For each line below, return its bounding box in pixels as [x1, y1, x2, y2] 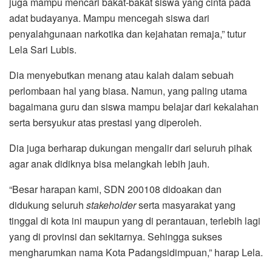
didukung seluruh [9, 198, 86, 212]
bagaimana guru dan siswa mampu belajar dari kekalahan [9, 100, 259, 114]
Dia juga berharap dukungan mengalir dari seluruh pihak [9, 141, 252, 155]
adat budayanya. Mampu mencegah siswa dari [9, 11, 209, 25]
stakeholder [86, 198, 136, 212]
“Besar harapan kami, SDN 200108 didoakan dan [9, 182, 222, 197]
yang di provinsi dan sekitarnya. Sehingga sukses [9, 229, 222, 244]
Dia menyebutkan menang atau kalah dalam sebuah [9, 68, 234, 83]
